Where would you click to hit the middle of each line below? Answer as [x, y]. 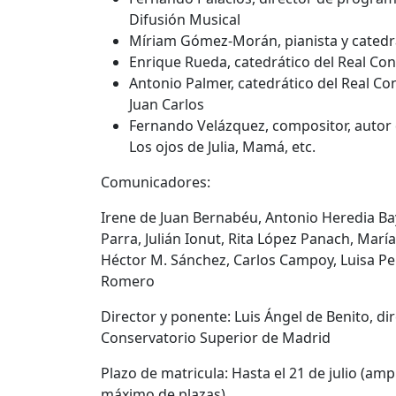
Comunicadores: [156, 182]
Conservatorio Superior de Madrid [216, 337]
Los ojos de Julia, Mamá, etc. [222, 146]
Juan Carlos [167, 104]
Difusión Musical [185, 19]
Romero [128, 281]
